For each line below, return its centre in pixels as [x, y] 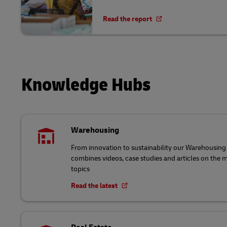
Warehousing [95, 130]
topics [80, 169]
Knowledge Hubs [86, 85]
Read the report [128, 19]
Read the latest [95, 186]
